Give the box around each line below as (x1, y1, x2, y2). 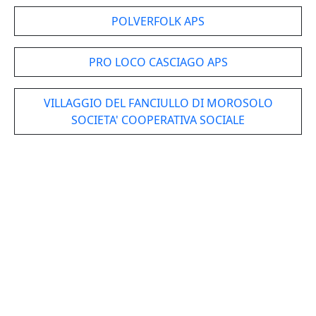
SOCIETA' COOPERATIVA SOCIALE (71, 112, 245, 128)
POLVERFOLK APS (111, 13, 205, 29)
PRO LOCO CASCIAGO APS (88, 54, 228, 70)
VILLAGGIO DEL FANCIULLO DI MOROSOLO (43, 95, 273, 111)
